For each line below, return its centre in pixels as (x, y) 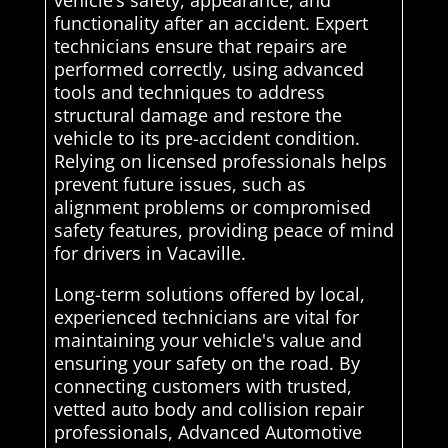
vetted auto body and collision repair (208, 409)
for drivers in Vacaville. (149, 253)
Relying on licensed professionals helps (220, 161)
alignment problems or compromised (212, 207)
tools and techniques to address (189, 92)
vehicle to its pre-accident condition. (206, 138)
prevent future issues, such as (179, 184)
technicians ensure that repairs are (200, 46)
